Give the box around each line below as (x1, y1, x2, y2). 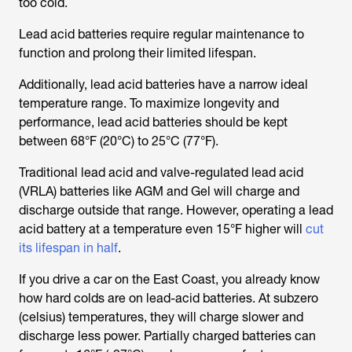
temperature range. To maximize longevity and (19, 96, 279, 112)
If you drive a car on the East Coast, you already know (19, 272, 320, 288)
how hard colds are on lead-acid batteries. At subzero (19, 291, 318, 306)
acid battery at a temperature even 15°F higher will (19, 222, 306, 237)
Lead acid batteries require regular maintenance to (19, 27, 304, 42)
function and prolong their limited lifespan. (19, 46, 256, 61)
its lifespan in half (19, 240, 118, 256)
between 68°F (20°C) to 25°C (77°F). (19, 134, 218, 149)
